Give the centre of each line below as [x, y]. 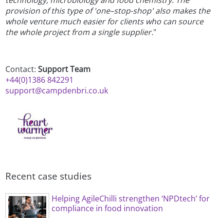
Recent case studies [49, 176]
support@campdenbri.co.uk [57, 91]
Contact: [22, 69]
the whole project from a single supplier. [80, 32]
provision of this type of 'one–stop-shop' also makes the [108, 11]
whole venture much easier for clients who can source [105, 22]
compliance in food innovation [108, 209]
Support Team [64, 69]
